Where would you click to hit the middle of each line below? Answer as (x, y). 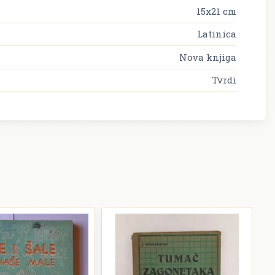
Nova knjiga (208, 57)
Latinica (217, 34)
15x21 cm (216, 11)
